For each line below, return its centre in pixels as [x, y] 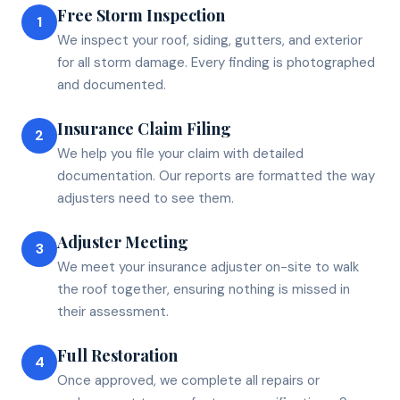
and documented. [112, 84]
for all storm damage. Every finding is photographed [216, 62]
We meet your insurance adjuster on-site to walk [208, 267]
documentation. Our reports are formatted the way [216, 175]
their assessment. [113, 311]
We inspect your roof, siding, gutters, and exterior [210, 40]
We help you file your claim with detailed [180, 153]
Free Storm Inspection [141, 15]
